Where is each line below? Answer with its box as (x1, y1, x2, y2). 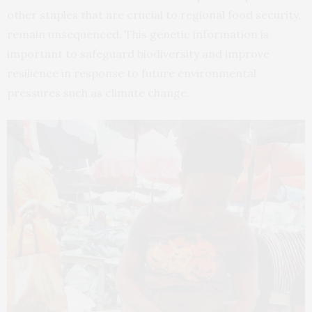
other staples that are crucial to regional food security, (7, 8, 301, 22)
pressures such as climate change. (7, 86, 198, 100)
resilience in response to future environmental (7, 66, 256, 80)
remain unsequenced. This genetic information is (7, 27, 269, 41)
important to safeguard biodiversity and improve (7, 47, 270, 61)
